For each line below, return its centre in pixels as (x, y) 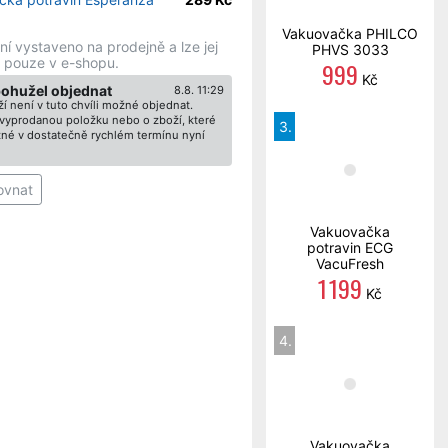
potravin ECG (350, 247)
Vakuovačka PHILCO (350, 33)
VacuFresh (350, 263)
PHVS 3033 (350, 49)
